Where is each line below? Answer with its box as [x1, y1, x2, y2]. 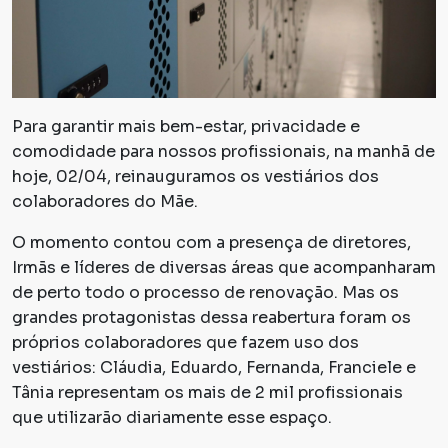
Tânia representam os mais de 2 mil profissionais [12, 381, 403, 403]
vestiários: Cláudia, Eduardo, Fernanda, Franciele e [12, 356, 416, 378]
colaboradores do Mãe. [12, 190, 206, 212]
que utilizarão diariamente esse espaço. [12, 406, 340, 428]
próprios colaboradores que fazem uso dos [12, 331, 359, 353]
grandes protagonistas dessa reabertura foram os [12, 306, 411, 328]
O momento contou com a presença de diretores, [12, 231, 411, 253]
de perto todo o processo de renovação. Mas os [12, 281, 399, 303]
